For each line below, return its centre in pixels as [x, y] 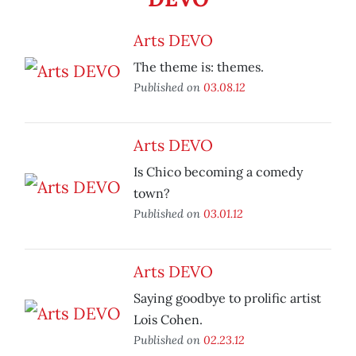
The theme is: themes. [199, 67]
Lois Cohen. [168, 320]
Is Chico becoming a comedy [218, 172]
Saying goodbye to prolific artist [227, 298]
